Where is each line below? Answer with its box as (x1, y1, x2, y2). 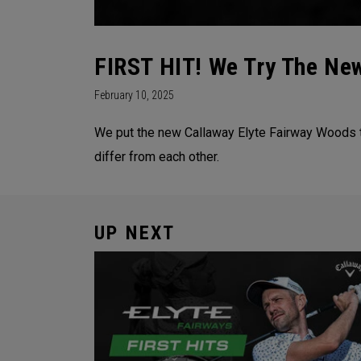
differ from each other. (94, 149, 219, 165)
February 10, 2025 (94, 89, 174, 102)
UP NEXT (94, 222, 176, 245)
